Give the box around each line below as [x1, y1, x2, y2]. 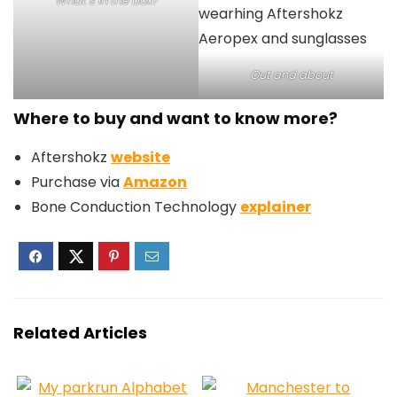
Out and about [249, 66, 333, 84]
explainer [240, 197, 311, 218]
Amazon [123, 172, 187, 193]
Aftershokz [31, 147, 111, 168]
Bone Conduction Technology [31, 197, 240, 218]
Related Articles [13, 322, 147, 345]
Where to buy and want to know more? [13, 107, 338, 130]
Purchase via [31, 172, 123, 193]
